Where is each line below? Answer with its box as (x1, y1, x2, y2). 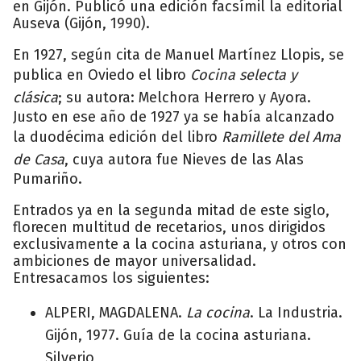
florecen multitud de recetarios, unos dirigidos (13, 218, 326, 236)
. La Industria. (250, 303, 342, 322)
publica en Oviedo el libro (13, 65, 190, 84)
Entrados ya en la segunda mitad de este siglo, (13, 201, 330, 219)
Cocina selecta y (190, 65, 297, 84)
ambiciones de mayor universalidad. (13, 251, 256, 270)
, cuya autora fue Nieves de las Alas (64, 150, 304, 168)
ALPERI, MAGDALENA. (45, 303, 186, 322)
